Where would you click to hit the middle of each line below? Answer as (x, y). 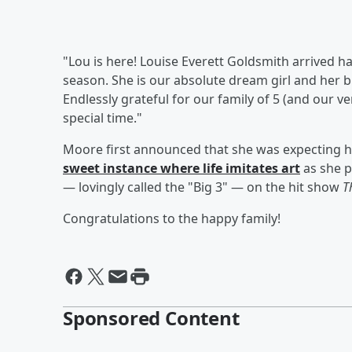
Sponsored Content (151, 317)
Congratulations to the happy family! (172, 218)
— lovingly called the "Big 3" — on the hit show (203, 187)
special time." (103, 117)
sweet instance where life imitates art (181, 168)
